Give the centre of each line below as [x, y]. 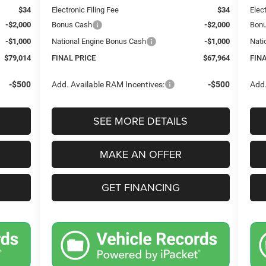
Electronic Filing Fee [85, 10]
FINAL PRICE [73, 58]
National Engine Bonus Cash [99, 42]
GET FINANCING [140, 188]
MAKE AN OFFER [140, 154]
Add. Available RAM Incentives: [108, 85]
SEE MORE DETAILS [141, 121]
